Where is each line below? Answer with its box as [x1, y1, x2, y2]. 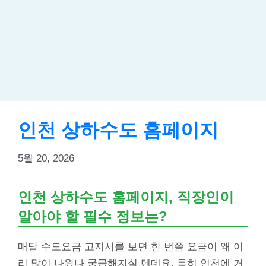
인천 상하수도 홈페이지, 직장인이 [18, 189, 234, 205]
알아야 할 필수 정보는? [18, 208, 167, 224]
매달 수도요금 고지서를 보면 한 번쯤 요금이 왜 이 [18, 241, 243, 253]
